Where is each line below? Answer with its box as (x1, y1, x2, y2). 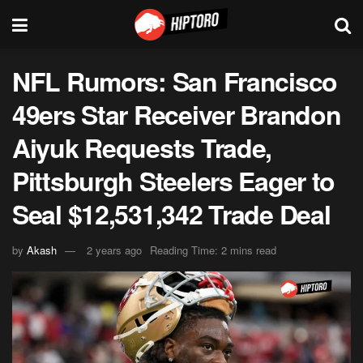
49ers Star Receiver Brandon (12, 96, 341, 133)
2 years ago (87, 241, 142, 258)
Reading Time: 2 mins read (150, 241, 276, 258)
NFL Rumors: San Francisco (12, 62, 337, 100)
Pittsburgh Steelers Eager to (12, 162, 335, 199)
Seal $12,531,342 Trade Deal (12, 195, 331, 233)
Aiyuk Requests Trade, (12, 129, 272, 166)
